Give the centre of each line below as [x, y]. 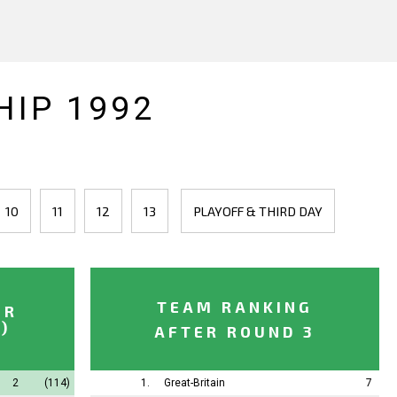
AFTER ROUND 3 [235, 332]
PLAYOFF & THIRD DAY [258, 211]
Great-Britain [195, 383]
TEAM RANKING [235, 307]
